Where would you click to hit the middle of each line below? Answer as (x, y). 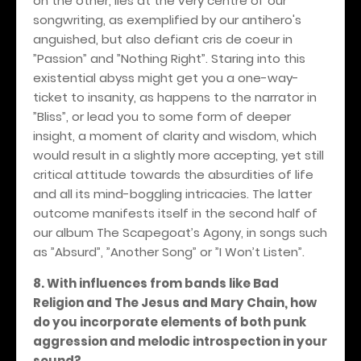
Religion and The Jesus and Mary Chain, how (175, 302)
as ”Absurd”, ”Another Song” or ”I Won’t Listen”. (169, 251)
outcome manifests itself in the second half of (175, 213)
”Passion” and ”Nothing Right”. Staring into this (169, 58)
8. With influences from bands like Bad (156, 283)
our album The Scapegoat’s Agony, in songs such (180, 232)
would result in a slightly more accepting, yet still (178, 155)
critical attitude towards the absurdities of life (173, 174)
